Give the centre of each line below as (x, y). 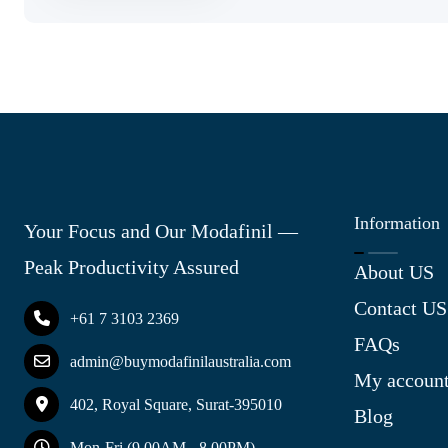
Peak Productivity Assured (131, 267)
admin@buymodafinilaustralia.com (180, 361)
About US (394, 272)
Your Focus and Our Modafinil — (161, 231)
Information (397, 223)
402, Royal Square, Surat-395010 (176, 404)
